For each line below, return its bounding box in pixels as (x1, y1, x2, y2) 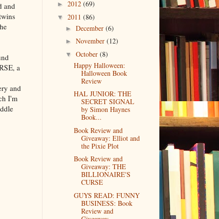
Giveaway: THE (81, 162, 126, 172)
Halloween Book (81, 68, 127, 78)
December (75, 23, 106, 33)
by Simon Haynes (81, 105, 130, 114)
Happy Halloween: (73, 60, 125, 70)
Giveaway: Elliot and (81, 133, 140, 143)
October (75, 49, 100, 59)
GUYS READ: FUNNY (73, 190, 140, 200)
